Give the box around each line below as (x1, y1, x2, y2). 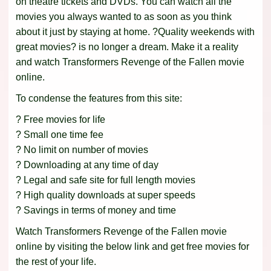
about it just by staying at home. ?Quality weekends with (16, 27, 255, 38)
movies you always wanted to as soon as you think (16, 11, 232, 22)
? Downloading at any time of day (16, 160, 158, 171)
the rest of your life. (16, 256, 96, 267)
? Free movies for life (16, 114, 105, 125)
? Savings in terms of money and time (16, 205, 176, 216)
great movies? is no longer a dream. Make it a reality (16, 42, 238, 53)
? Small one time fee (16, 129, 103, 140)
